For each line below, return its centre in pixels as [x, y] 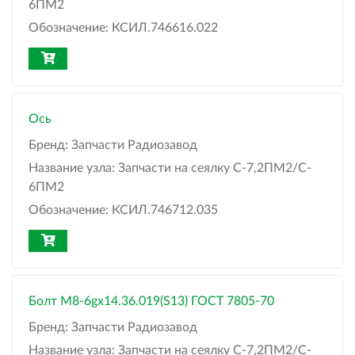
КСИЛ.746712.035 [165, 210]
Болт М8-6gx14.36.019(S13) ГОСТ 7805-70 [151, 302]
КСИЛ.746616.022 [165, 28]
